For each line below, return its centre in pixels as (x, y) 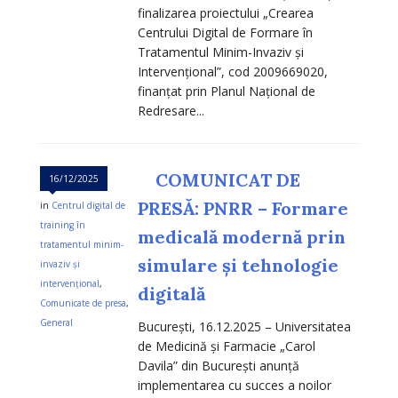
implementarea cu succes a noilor (235, 386)
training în (63, 225)
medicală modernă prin (242, 237)
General (56, 323)
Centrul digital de (88, 206)
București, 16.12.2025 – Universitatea (244, 327)
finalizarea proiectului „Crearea (226, 13)
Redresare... (171, 111)
